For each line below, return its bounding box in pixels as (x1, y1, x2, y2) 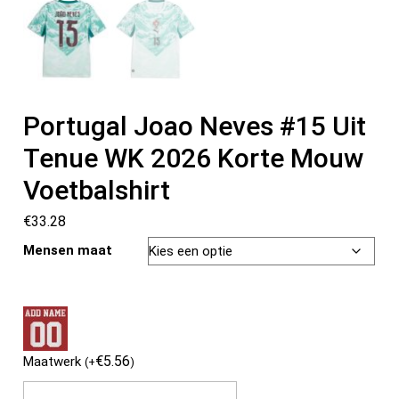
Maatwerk (23, 353, 85, 370)
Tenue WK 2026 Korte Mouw (23, 142, 364, 174)
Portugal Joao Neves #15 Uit (23, 110, 367, 142)
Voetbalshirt (23, 174, 171, 206)
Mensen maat (23, 241, 113, 258)
